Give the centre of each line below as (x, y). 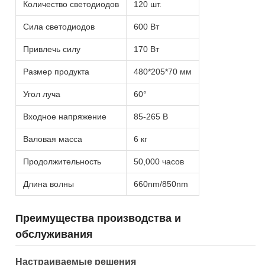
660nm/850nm (161, 184)
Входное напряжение (65, 117)
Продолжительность (62, 161)
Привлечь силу (52, 49)
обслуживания (54, 234)
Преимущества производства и (98, 218)
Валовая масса (53, 139)
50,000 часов (159, 161)
